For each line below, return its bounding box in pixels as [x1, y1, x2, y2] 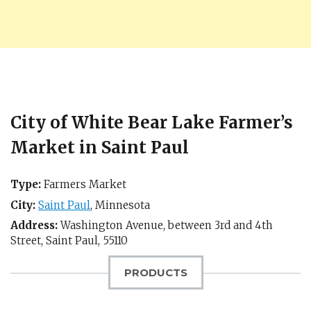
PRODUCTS [124, 266, 187, 279]
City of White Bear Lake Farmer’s [10, 112, 293, 133]
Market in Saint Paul [10, 137, 189, 158]
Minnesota [95, 198, 150, 212]
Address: [10, 219, 58, 232]
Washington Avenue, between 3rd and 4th [58, 219, 273, 232]
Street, [10, 234, 46, 247]
